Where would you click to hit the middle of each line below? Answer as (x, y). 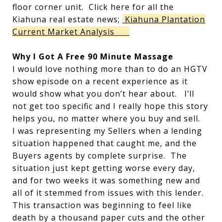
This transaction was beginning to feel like (102, 205)
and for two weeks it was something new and (106, 180)
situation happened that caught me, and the (105, 143)
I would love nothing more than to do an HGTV (110, 69)
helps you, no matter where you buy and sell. (106, 118)
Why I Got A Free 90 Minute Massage (93, 56)
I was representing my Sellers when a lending (107, 131)
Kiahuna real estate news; (67, 19)
